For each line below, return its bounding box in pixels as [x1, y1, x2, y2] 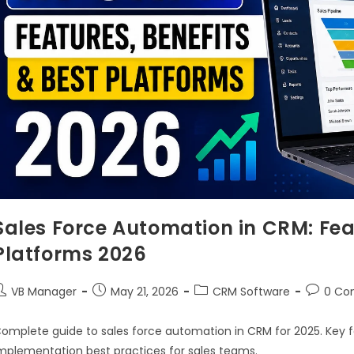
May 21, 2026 [111, 283, 179, 299]
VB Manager [11, 283, 77, 299]
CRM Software [213, 283, 290, 299]
